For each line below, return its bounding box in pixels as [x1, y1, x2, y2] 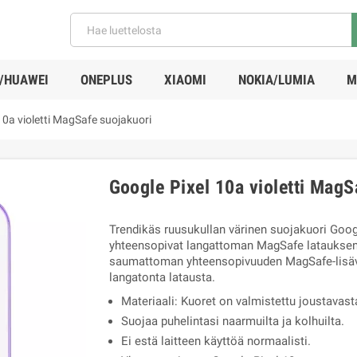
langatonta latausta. [108, 270, 215, 284]
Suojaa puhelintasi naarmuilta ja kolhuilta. [120, 314, 344, 328]
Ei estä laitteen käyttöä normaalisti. [120, 334, 311, 348]
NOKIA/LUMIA [237, 72, 315, 88]
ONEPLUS [80, 72, 132, 88]
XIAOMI [163, 72, 206, 88]
